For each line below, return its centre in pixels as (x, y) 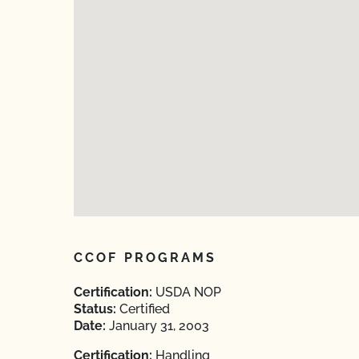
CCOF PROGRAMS (145, 258)
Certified (143, 309)
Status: (95, 309)
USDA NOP (187, 292)
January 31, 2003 (157, 326)
